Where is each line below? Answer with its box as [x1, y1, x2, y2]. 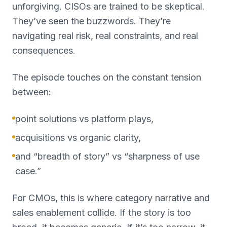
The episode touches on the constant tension [12, 72, 201, 83]
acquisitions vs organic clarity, [15, 132, 141, 143]
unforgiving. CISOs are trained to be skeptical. [12, 1, 205, 12]
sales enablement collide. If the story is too [12, 207, 191, 218]
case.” [15, 166, 41, 176]
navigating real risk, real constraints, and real [12, 30, 198, 41]
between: [12, 87, 51, 97]
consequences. [12, 45, 75, 56]
